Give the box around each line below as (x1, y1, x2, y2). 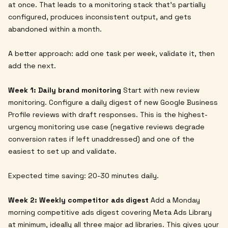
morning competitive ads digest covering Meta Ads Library (8, 207, 212, 217)
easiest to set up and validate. (8, 146, 117, 156)
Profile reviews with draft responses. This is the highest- (8, 109, 208, 119)
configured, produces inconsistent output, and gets (8, 12, 191, 21)
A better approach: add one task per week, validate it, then (8, 48, 215, 58)
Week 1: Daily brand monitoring (8, 85, 121, 95)
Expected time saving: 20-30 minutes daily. (8, 170, 159, 180)
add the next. (8, 61, 56, 70)
